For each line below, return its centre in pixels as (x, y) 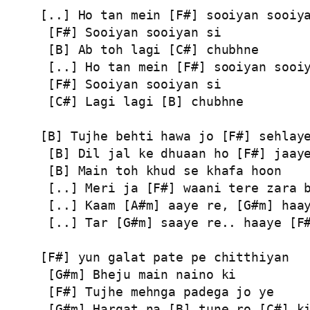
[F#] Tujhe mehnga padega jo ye (157, 291)
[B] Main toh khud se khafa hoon (161, 170)
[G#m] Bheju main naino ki (138, 274)
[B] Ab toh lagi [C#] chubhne (150, 49)
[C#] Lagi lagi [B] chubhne (142, 101)
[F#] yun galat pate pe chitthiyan (165, 257)
